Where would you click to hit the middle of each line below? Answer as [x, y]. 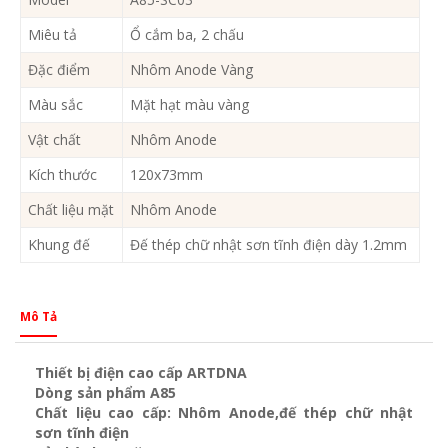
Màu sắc [55, 104]
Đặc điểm [59, 69]
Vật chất [54, 139]
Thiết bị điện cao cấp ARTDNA [141, 372]
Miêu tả [52, 34]
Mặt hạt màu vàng [189, 104]
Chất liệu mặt [71, 209]
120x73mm [166, 174]
